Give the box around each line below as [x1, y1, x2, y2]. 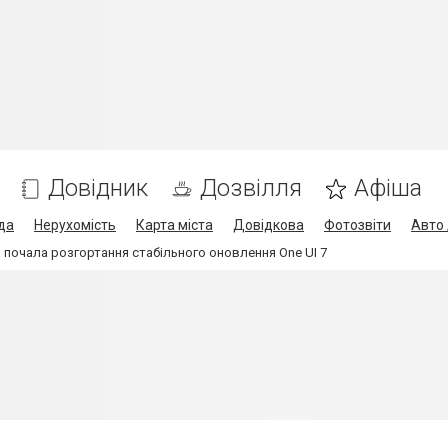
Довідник [48, 174, 148, 202]
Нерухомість [34, 217, 116, 233]
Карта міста [136, 217, 213, 233]
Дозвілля [200, 174, 302, 202]
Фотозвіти [324, 217, 391, 233]
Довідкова [233, 217, 304, 233]
